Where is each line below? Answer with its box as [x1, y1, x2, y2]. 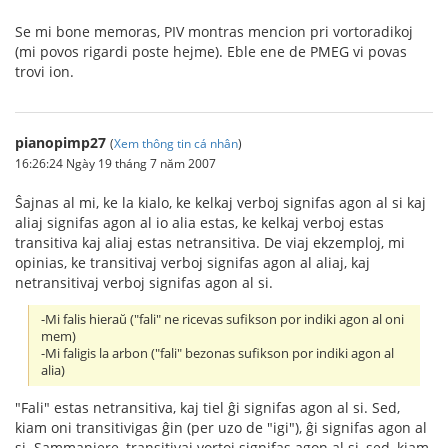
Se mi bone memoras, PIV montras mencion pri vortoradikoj [15, 21, 413, 41]
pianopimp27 [15, 132, 106, 152]
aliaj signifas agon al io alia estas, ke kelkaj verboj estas [15, 212, 384, 232]
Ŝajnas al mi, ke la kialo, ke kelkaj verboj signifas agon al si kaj [15, 192, 426, 212]
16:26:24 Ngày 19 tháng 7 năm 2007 [15, 154, 216, 171]
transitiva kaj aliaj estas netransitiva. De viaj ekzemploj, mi [15, 232, 405, 252]
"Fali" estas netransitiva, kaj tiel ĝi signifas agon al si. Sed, [15, 398, 400, 418]
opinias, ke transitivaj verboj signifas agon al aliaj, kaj [15, 252, 370, 272]
